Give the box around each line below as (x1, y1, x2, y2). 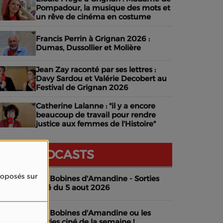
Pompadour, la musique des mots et (36, 3, 170, 12)
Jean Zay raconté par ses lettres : (36, 65, 156, 74)
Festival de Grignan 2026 (36, 83, 128, 92)
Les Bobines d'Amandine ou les (36, 208, 151, 218)
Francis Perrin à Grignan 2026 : (36, 34, 150, 43)
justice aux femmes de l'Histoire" (36, 119, 156, 128)
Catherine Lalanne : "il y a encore (36, 101, 155, 111)
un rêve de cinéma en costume (36, 12, 151, 21)
